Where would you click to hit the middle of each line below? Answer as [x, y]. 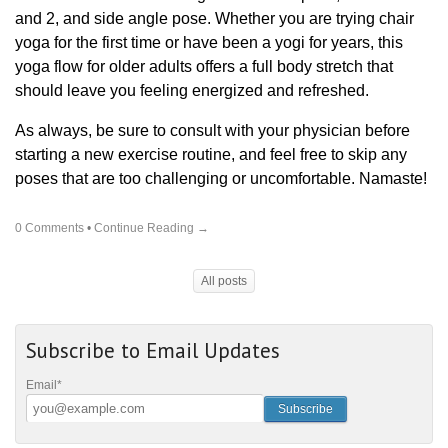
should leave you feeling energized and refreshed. [192, 90]
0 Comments [49, 228]
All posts [224, 281]
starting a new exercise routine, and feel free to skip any [211, 154]
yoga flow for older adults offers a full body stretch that [204, 66]
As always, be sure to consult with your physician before [212, 130]
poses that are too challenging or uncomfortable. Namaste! [221, 178]
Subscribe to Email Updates [153, 350]
